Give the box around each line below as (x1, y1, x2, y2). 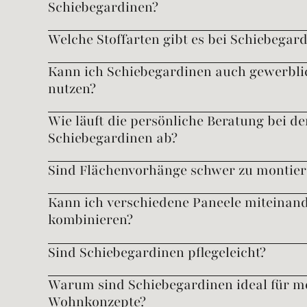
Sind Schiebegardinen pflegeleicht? (47, 243, 266, 262)
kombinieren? (47, 210, 133, 230)
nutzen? (47, 79, 96, 99)
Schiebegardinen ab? (47, 129, 177, 148)
